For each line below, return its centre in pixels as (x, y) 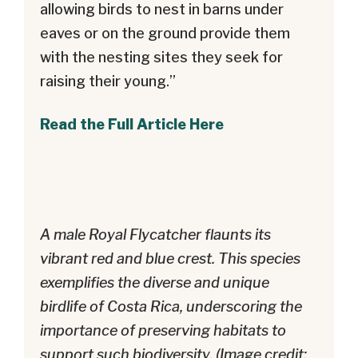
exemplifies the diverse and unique (155, 282)
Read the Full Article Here (132, 124)
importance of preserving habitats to (163, 330)
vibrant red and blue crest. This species (170, 258)
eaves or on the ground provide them (165, 33)
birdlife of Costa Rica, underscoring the (171, 306)
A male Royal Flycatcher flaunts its (155, 234)
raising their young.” (108, 81)
